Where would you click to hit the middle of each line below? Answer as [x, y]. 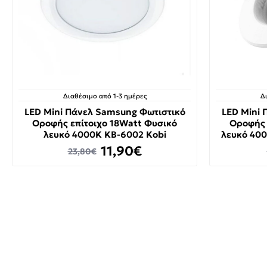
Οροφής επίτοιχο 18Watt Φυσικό [105, 123]
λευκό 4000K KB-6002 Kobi [105, 134]
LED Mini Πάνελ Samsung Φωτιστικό [105, 112]
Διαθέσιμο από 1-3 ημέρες [105, 96]
